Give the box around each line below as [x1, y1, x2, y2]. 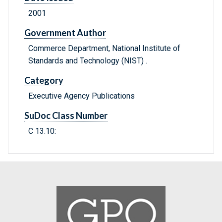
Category [24, 75, 63, 86]
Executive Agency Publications [28, 91, 135, 101]
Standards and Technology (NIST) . [28, 56, 147, 66]
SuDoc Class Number [24, 110, 108, 121]
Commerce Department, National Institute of [28, 44, 180, 54]
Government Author [24, 27, 106, 39]
